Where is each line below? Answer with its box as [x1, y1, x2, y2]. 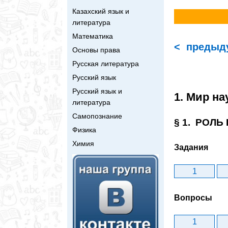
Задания [174, 142, 208, 152]
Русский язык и [72, 87, 122, 95]
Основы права [72, 45, 120, 54]
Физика [72, 125, 96, 134]
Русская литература [72, 59, 139, 68]
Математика [72, 32, 113, 40]
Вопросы [174, 193, 212, 203]
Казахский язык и [72, 7, 129, 15]
